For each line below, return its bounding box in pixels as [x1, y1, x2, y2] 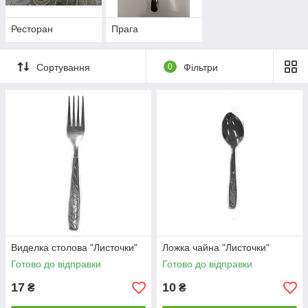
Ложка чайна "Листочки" [162, 242, 269, 254]
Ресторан [11, 23, 53, 35]
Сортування [36, 61, 90, 73]
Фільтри [183, 61, 218, 73]
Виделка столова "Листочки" [11, 242, 137, 254]
